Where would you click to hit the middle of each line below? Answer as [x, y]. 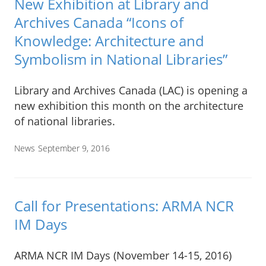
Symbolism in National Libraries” [121, 59]
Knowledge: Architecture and [109, 41]
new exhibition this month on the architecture [129, 106]
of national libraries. [65, 121]
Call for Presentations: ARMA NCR [124, 205]
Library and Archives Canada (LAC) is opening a [131, 91]
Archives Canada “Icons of [99, 23]
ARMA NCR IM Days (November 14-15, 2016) [123, 255]
